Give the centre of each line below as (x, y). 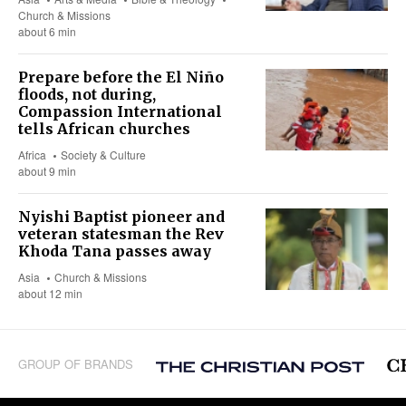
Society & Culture (104, 155)
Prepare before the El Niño (121, 77)
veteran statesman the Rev (121, 234)
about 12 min (50, 294)
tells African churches (104, 129)
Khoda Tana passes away (115, 251)
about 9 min (47, 171)
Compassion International (120, 112)
